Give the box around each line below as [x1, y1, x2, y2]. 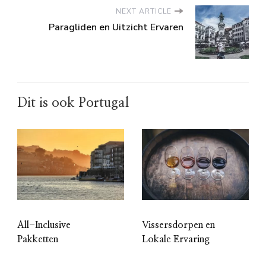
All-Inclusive [17, 220, 71, 230]
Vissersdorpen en [142, 220, 215, 230]
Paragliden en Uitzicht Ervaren [49, 20, 183, 34]
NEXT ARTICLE [116, 6, 172, 16]
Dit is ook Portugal [17, 96, 129, 109]
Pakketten [17, 234, 58, 244]
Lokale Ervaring [142, 234, 210, 244]
